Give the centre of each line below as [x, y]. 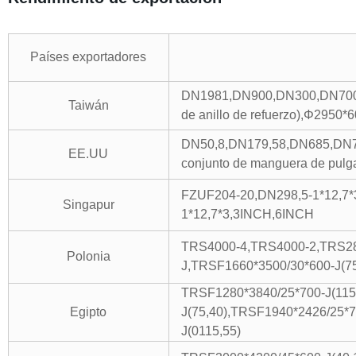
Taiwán [88, 105]
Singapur [88, 205]
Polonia [88, 256]
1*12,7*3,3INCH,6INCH [247, 214]
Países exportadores [89, 57]
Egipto [89, 312]
